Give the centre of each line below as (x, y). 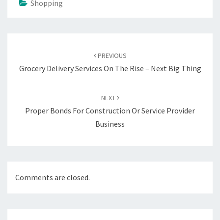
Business (110, 124)
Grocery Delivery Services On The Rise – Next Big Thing (110, 68)
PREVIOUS (111, 55)
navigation (32, 52)
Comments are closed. (53, 178)
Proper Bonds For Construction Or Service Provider (110, 110)
